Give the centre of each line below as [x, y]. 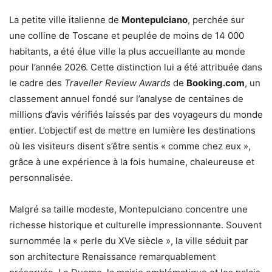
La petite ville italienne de [65, 20]
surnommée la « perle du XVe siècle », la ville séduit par [129, 241]
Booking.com [216, 83]
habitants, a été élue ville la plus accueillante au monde [127, 51]
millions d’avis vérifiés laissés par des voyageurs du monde [136, 114]
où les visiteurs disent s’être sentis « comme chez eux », [130, 146]
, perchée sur [216, 20]
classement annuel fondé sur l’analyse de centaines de [126, 99]
